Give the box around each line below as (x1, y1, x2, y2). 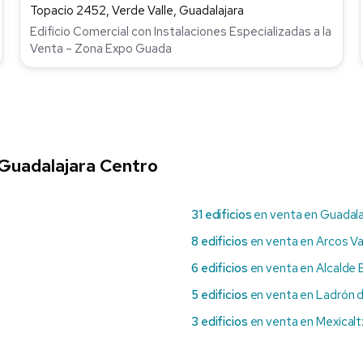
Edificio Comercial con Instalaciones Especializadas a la (30, 23, 331, 41)
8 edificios (191, 233, 248, 250)
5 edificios (191, 287, 248, 304)
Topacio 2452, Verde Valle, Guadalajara (30, 2, 244, 19)
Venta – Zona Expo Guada (30, 41, 172, 58)
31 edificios (191, 207, 252, 224)
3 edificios (191, 314, 248, 331)
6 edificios (191, 260, 248, 277)
